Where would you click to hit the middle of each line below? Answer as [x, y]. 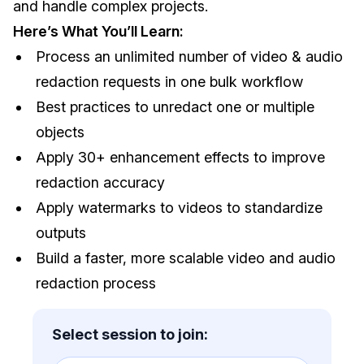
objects [61, 132]
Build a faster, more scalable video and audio [186, 258]
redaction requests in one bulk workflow [170, 81]
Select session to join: [130, 334]
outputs [61, 232]
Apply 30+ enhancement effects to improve [181, 157]
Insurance [98, 69]
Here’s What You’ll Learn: [98, 31]
